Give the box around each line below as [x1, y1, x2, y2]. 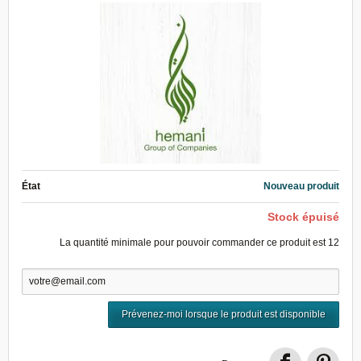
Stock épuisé [268, 210, 339, 223]
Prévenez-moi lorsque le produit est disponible [122, 309, 326, 320]
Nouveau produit [263, 180, 339, 192]
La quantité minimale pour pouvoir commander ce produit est [60, 237, 328, 248]
